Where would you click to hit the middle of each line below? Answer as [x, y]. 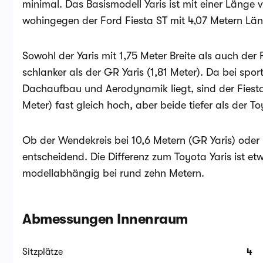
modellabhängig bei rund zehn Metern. [113, 173]
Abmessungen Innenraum [105, 219]
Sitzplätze [43, 252]
